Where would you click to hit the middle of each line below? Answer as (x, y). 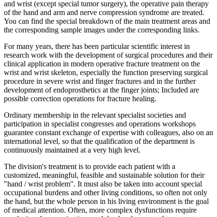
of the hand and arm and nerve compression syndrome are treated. (104, 12)
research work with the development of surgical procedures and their (108, 55)
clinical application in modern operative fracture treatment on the (102, 63)
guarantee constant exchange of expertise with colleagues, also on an (108, 132)
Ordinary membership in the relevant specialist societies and (95, 115)
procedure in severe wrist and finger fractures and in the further (100, 81)
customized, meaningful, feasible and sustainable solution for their (104, 175)
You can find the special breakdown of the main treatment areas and (107, 21)
